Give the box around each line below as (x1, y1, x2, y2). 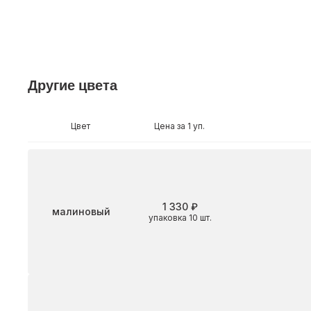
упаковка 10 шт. (148, 212, 212, 223)
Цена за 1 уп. (153, 121, 205, 132)
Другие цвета (28, 76, 117, 94)
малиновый (52, 205, 110, 218)
